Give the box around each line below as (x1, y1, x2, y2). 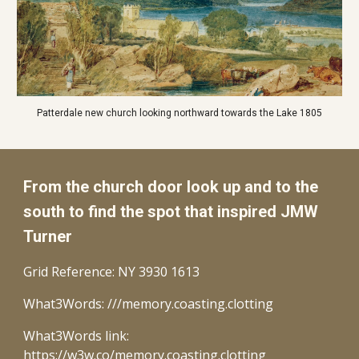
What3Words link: (23, 327, 130, 345)
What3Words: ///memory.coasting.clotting (23, 295, 274, 313)
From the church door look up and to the (23, 177, 319, 196)
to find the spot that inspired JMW (65, 202, 319, 221)
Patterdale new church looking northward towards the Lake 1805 (37, 107, 322, 119)
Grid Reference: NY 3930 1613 (23, 263, 200, 280)
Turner (23, 227, 81, 246)
